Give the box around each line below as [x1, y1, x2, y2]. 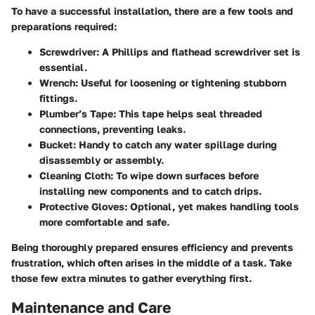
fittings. [39, 91, 77, 104]
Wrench [39, 76, 75, 89]
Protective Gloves [39, 200, 124, 212]
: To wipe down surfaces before [110, 169, 259, 181]
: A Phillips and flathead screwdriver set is [96, 45, 300, 58]
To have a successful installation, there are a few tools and [11, 4, 293, 17]
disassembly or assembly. [39, 153, 164, 166]
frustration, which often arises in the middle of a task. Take [11, 256, 292, 269]
